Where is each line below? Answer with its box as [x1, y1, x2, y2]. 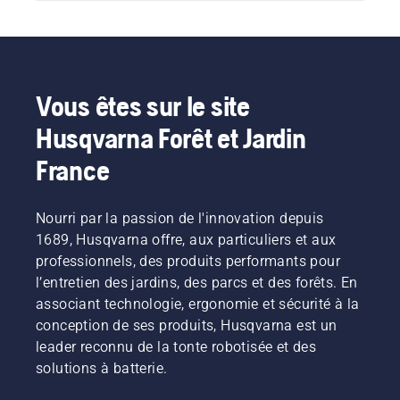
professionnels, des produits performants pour [36, 252, 340, 270]
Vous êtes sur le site [36, 88, 250, 122]
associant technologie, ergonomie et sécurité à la [36, 295, 360, 312]
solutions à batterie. [36, 359, 168, 377]
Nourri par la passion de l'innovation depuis [36, 209, 324, 227]
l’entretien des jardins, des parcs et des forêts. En [36, 273, 358, 291]
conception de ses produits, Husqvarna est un [36, 316, 337, 334]
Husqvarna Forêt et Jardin [36, 121, 306, 154]
